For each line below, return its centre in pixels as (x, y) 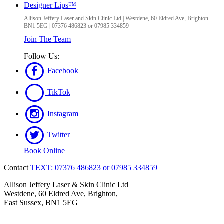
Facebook (62, 71)
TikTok (58, 92)
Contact (16, 167)
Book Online (44, 150)
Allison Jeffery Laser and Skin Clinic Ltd (73, 19)
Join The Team (47, 39)
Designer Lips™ (50, 5)
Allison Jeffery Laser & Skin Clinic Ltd (66, 184)
